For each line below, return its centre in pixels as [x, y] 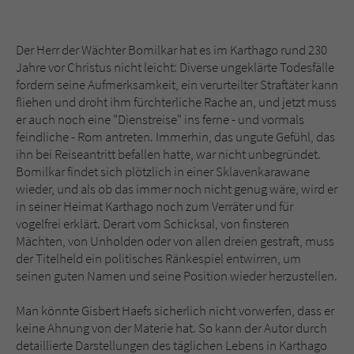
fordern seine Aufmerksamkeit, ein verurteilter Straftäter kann [177, 85]
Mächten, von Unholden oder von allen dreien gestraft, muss [175, 241]
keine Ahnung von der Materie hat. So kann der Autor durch [171, 328]
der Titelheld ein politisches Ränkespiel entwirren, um [158, 259]
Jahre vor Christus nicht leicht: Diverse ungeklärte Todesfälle [175, 68]
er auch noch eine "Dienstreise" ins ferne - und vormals [160, 120]
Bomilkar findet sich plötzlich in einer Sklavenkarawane [163, 172]
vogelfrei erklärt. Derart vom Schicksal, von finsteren [153, 224]
